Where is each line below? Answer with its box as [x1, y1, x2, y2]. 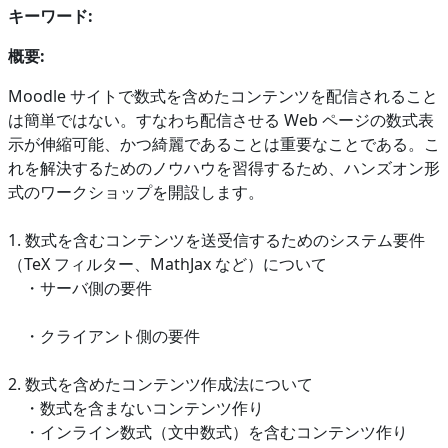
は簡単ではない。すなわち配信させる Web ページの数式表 [8, 108, 434, 131]
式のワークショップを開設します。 [8, 180, 264, 203]
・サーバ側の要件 [8, 276, 152, 299]
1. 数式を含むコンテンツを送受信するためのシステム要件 [8, 228, 425, 251]
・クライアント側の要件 [8, 324, 200, 347]
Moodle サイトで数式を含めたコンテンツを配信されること [8, 84, 438, 107]
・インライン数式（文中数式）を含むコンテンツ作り [8, 420, 408, 443]
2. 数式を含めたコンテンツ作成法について [8, 372, 313, 395]
